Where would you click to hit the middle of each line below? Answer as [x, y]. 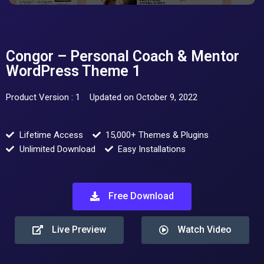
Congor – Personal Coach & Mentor [123, 57]
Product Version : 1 [43, 98]
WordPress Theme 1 [73, 71]
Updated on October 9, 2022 [143, 98]
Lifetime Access [51, 135]
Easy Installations [152, 149]
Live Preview [79, 230]
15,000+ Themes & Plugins [157, 135]
